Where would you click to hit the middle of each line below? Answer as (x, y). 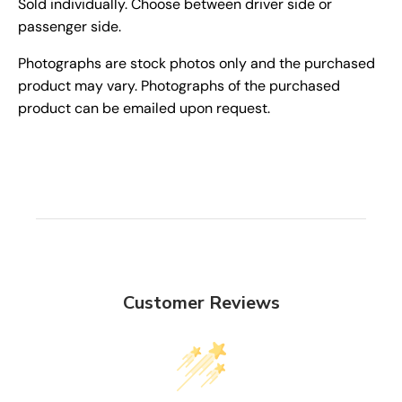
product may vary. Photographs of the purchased (179, 86)
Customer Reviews (201, 303)
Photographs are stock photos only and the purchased (197, 64)
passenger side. (70, 27)
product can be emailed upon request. (144, 109)
